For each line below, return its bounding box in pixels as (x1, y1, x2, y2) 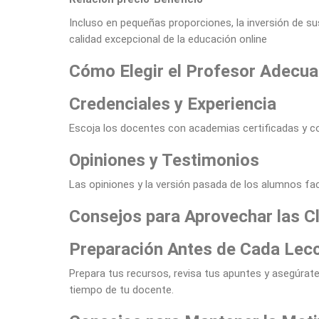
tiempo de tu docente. (69, 283, 174, 296)
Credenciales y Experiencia (69, 94, 276, 114)
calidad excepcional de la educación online (69, 33, 270, 46)
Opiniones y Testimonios (69, 150, 259, 170)
